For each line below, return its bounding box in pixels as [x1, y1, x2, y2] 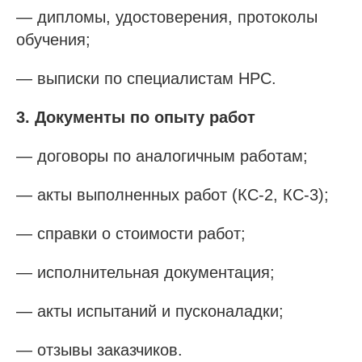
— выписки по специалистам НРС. [16, 69, 276, 87]
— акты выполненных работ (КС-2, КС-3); [16, 185, 329, 204]
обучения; [16, 30, 90, 48]
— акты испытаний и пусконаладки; [16, 301, 284, 320]
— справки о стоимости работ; [16, 224, 246, 242]
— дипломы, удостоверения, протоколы [16, 7, 318, 26]
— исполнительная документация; [16, 263, 275, 281]
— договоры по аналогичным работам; [16, 146, 308, 165]
